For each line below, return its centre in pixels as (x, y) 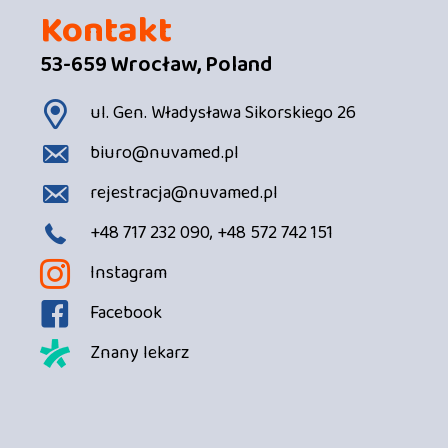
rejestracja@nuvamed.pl (184, 192)
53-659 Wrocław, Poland (156, 65)
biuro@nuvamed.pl (164, 152)
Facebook (126, 312)
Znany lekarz (139, 352)
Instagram (128, 272)
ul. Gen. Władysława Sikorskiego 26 (223, 112)
